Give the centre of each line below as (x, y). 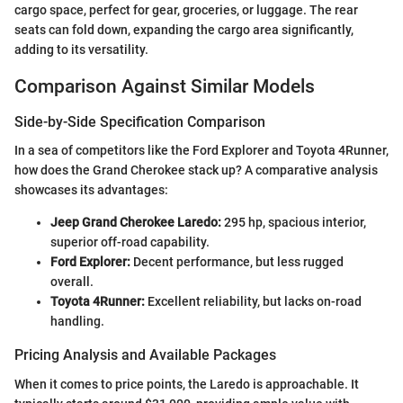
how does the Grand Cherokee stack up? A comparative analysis (196, 170)
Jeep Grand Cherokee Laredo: (136, 223)
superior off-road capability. (130, 242)
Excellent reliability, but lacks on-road (253, 302)
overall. (72, 282)
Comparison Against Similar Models (165, 86)
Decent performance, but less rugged (237, 262)
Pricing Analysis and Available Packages (145, 355)
